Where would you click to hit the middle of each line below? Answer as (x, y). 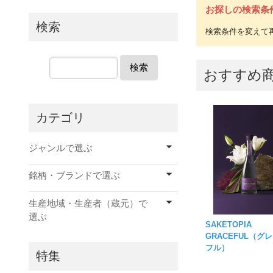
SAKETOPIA (233, 225)
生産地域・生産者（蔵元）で (88, 203)
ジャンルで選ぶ (61, 147)
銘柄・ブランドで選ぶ (74, 175)
